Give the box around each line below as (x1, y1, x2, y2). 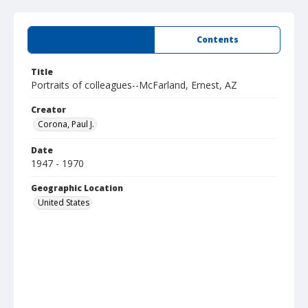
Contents (196, 34, 239, 45)
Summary (70, 34, 112, 45)
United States (38, 197, 89, 208)
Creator (31, 104, 66, 115)
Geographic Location (31, 182, 123, 194)
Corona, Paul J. (38, 118, 94, 130)
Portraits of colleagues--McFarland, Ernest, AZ (31, 78, 237, 91)
